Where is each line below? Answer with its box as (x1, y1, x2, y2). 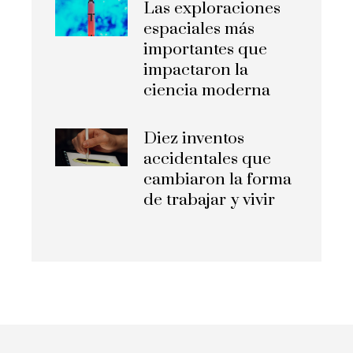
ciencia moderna (143, 80, 271, 102)
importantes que (143, 39, 268, 61)
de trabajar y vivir (143, 190, 276, 211)
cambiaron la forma (143, 169, 292, 191)
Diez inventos (143, 128, 245, 150)
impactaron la (143, 60, 249, 81)
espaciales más (143, 19, 255, 40)
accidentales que (143, 149, 272, 170)
